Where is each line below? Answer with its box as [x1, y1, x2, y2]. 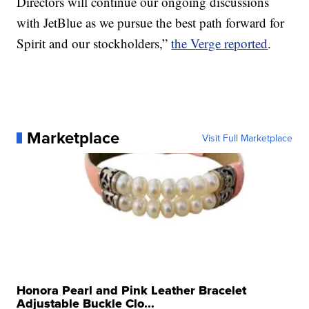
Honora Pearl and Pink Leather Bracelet [17, 281, 247, 299]
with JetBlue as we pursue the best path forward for [17, 13, 285, 31]
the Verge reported [171, 34, 268, 52]
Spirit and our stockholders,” [17, 34, 172, 52]
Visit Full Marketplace [201, 130, 292, 145]
